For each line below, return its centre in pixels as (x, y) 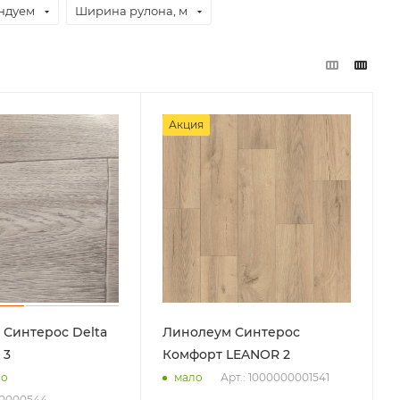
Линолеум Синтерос (232, 332)
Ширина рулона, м (131, 11)
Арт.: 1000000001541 (275, 377)
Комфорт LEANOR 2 (227, 354)
